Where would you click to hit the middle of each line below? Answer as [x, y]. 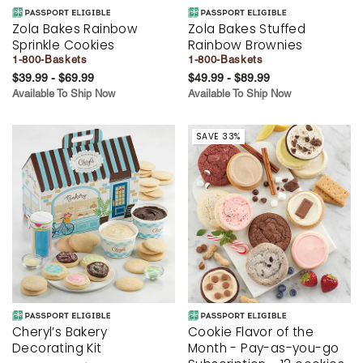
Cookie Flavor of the [251, 331]
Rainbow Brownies [246, 45]
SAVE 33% [218, 136]
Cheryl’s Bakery [60, 331]
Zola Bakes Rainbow [75, 29]
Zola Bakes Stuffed [247, 29]
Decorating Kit [57, 348]
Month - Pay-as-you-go [264, 348]
